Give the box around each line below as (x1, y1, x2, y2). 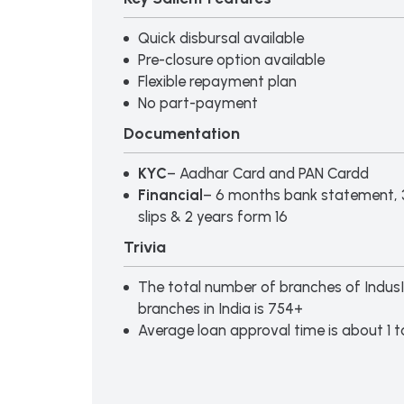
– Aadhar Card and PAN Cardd (167, 163, 369, 182)
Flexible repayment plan (138, 71, 300, 90)
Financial (138, 185, 203, 204)
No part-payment (138, 93, 258, 112)
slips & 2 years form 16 (138, 207, 288, 225)
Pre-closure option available (138, 50, 328, 69)
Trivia (124, 236, 166, 257)
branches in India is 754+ (138, 298, 303, 317)
